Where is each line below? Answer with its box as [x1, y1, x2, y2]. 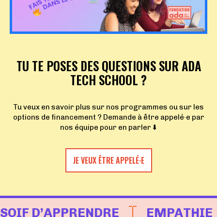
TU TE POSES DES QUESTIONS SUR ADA [16, 57, 201, 75]
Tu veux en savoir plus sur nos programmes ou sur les [13, 103, 204, 112]
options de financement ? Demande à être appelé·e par [13, 113, 204, 122]
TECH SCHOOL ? [70, 71, 147, 89]
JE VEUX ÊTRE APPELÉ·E [73, 155, 144, 167]
